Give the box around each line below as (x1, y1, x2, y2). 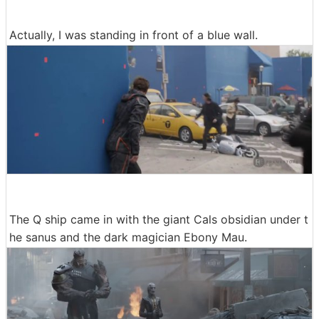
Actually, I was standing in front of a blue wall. (9, 28, 258, 43)
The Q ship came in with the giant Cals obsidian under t (9, 211, 308, 226)
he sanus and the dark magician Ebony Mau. (9, 229, 247, 244)
